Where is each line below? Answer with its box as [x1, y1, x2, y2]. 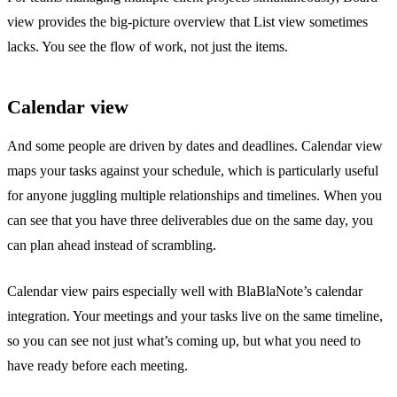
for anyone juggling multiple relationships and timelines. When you [7, 187, 382, 203]
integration [7, 307, 66, 323]
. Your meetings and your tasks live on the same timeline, [66, 307, 383, 323]
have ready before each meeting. [7, 357, 188, 373]
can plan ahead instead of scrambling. [7, 237, 216, 253]
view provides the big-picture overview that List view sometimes [7, 13, 368, 29]
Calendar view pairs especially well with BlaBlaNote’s [7, 283, 315, 299]
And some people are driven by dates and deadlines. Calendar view [7, 137, 383, 153]
